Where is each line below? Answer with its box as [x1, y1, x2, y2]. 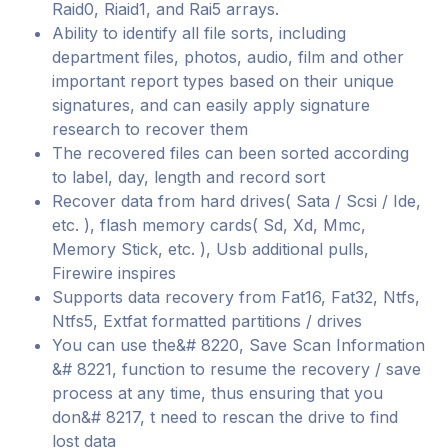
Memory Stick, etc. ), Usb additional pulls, [52, 239, 370, 259]
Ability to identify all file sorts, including [52, 23, 347, 43]
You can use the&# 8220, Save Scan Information [52, 335, 426, 355]
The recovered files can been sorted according [52, 143, 410, 163]
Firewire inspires [52, 263, 177, 283]
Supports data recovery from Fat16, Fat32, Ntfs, [52, 287, 421, 307]
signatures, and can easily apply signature [52, 95, 371, 115]
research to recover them [52, 119, 249, 139]
